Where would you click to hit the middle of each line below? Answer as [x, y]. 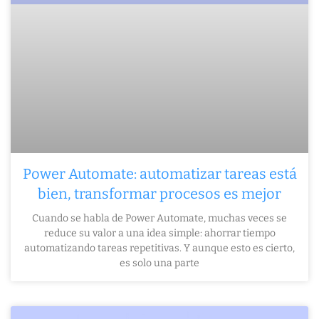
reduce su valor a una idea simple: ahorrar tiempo [159, 234]
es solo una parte [159, 263]
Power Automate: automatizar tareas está [159, 174]
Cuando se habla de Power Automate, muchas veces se [159, 219]
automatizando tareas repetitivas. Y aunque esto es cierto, [159, 249]
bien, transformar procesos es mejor [159, 194]
